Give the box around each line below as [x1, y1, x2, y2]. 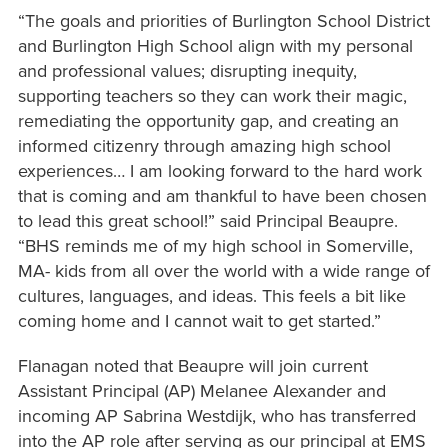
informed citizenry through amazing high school [17, 135, 391, 158]
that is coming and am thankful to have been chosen [17, 185, 427, 208]
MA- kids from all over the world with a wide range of [17, 260, 430, 283]
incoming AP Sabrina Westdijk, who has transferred [17, 405, 416, 428]
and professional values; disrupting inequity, [17, 60, 357, 83]
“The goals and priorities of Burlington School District [17, 10, 430, 33]
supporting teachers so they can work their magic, [17, 85, 407, 108]
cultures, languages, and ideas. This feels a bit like [17, 285, 406, 308]
